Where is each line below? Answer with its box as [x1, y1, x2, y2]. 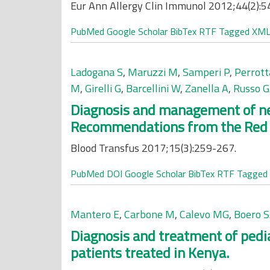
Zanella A [185, 80, 228, 96]
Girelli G [85, 80, 121, 96]
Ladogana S [71, 64, 123, 80]
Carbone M [124, 206, 175, 222]
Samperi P [183, 64, 230, 80]
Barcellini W [126, 80, 180, 96]
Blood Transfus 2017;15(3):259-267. [71, 140, 236, 156]
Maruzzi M [128, 64, 178, 80]
